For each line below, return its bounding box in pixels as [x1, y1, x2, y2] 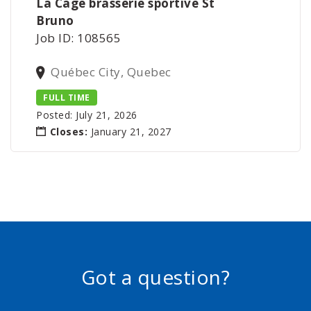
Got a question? [81, 264, 230, 291]
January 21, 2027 [87, 125, 171, 139]
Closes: [49, 125, 88, 139]
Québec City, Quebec [51, 64, 171, 81]
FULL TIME [43, 91, 90, 103]
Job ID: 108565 [36, 30, 121, 47]
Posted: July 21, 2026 [36, 108, 137, 121]
